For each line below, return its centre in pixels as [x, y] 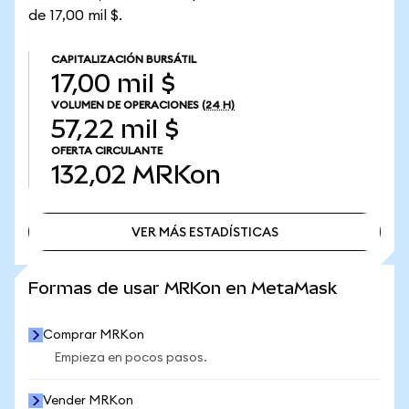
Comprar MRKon [94, 335]
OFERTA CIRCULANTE [107, 151]
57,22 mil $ [115, 129]
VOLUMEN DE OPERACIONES [125, 105]
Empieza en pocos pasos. [131, 358]
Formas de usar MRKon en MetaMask [183, 288]
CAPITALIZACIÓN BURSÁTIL [124, 59]
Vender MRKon [88, 401]
